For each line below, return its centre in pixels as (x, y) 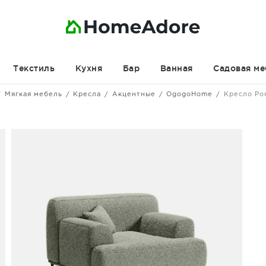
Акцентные (134, 94)
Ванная (176, 68)
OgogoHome (189, 94)
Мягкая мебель (33, 94)
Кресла (87, 94)
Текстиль (34, 68)
